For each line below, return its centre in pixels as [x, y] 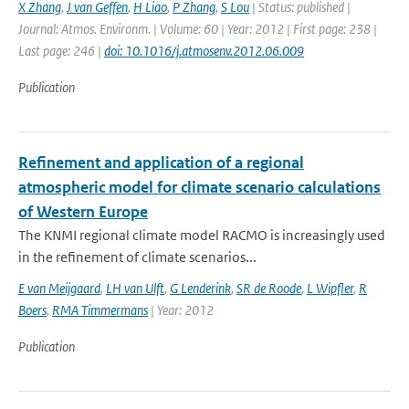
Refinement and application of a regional [161, 163]
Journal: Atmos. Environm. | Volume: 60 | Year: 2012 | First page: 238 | [198, 29]
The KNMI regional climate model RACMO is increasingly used [202, 235]
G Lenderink [200, 288]
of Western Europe [83, 212]
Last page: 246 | [61, 51]
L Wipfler [330, 288]
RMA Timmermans [100, 310]
